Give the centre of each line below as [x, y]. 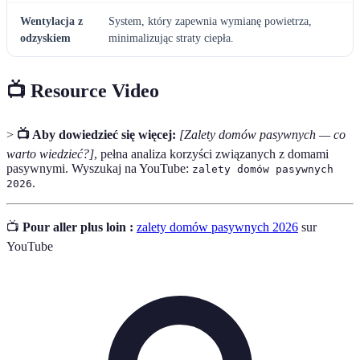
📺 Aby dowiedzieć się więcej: [96, 135]
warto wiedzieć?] [50, 154]
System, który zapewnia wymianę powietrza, [210, 22]
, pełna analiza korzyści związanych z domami [211, 154]
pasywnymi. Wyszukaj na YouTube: [99, 169]
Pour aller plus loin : [78, 227]
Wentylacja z [51, 22]
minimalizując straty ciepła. [171, 39]
